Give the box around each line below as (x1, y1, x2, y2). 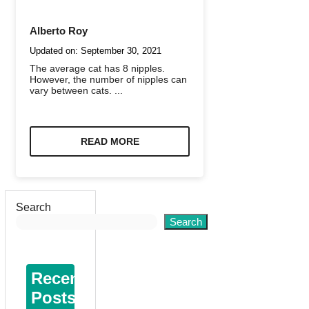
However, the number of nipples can (30, 73, 187, 85)
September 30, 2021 (81, 45, 161, 56)
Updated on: (30, 45, 81, 56)
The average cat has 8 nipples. (30, 62, 165, 74)
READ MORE (80, 135, 139, 147)
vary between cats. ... (30, 84, 123, 96)
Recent (31, 268, 86, 288)
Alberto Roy (30, 24, 88, 37)
